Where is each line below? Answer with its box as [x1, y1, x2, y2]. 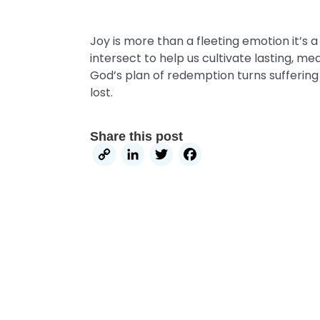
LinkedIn [147, 144, 235, 170]
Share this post [90, 129, 184, 144]
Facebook [204, 144, 306, 170]
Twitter [176, 144, 244, 170]
